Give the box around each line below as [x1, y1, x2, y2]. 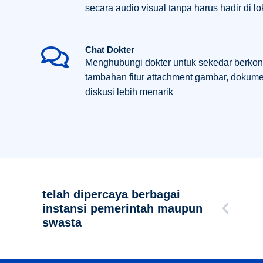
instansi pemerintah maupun [42, 201, 203, 215]
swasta [42, 215, 82, 229]
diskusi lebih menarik [85, 86, 173, 97]
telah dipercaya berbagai [42, 187, 180, 201]
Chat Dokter [85, 44, 134, 55]
